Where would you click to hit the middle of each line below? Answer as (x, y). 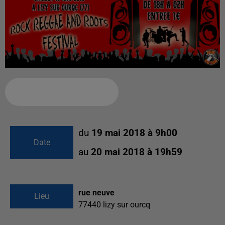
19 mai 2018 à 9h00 (134, 133)
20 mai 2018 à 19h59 (137, 152)
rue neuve (96, 193)
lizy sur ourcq (127, 205)
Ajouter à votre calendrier (58, 92)
